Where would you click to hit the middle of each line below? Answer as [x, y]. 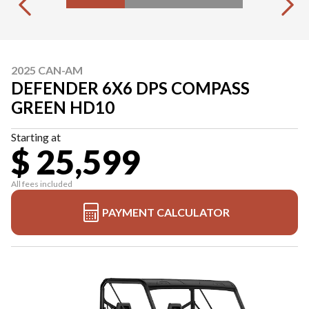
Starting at [36, 137]
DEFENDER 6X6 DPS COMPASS [130, 88]
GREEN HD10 [63, 108]
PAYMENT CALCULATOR [166, 212]
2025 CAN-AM [47, 70]
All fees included [42, 184]
